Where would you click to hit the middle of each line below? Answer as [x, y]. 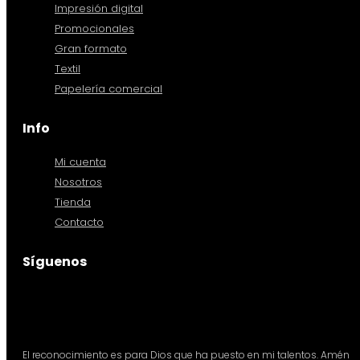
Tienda [73, 202]
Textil [67, 68]
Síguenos [55, 261]
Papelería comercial [108, 88]
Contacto [79, 222]
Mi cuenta [80, 162]
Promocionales [94, 28]
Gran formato [91, 48]
